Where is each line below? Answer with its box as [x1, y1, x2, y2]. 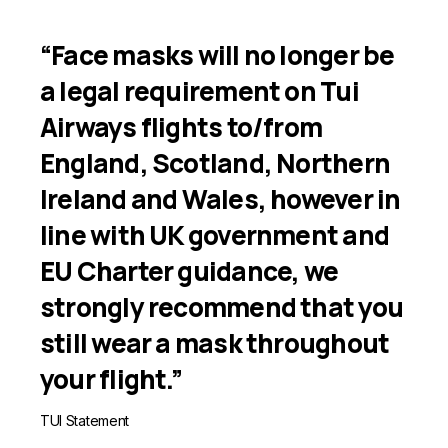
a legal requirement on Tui [40, 73, 359, 109]
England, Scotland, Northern [40, 145, 390, 181]
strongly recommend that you [40, 289, 403, 325]
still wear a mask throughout [40, 325, 390, 361]
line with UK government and [40, 217, 389, 253]
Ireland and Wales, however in [40, 181, 401, 217]
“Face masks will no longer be [40, 37, 395, 73]
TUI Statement [40, 412, 129, 429]
